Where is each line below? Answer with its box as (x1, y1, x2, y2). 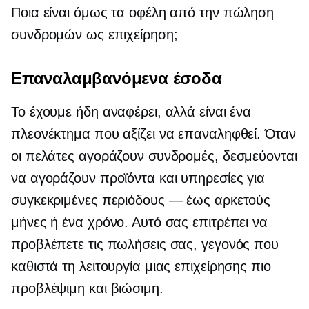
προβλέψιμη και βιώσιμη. (11, 281, 163, 297)
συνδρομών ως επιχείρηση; (11, 27, 178, 43)
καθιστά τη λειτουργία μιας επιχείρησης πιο (11, 259, 271, 275)
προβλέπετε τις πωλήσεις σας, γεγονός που (11, 237, 279, 252)
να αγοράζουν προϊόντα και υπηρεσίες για (11, 170, 266, 186)
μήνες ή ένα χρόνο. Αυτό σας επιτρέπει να (11, 215, 268, 230)
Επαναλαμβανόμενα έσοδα (11, 68, 222, 89)
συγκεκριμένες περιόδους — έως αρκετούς (11, 192, 271, 208)
